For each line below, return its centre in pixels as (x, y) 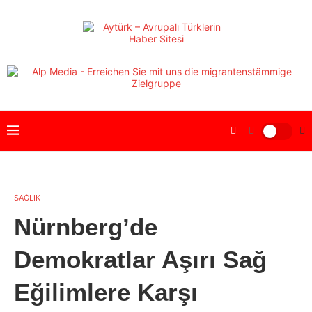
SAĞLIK (27, 198)
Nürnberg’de (86, 227)
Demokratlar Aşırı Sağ (140, 259)
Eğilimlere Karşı (106, 292)
